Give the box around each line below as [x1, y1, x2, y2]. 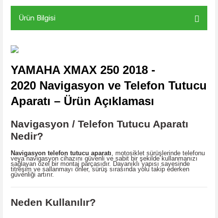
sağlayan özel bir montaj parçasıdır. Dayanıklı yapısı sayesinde [11, 160, 190, 168]
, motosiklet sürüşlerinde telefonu [111, 149, 205, 157]
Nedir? [11, 130, 43, 142]
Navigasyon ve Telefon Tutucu [36, 79, 207, 92]
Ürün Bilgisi [18, 14, 55, 22]
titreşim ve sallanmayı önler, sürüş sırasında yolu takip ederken [11, 165, 189, 173]
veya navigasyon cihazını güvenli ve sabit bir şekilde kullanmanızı [11, 155, 198, 163]
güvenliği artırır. [11, 171, 54, 179]
